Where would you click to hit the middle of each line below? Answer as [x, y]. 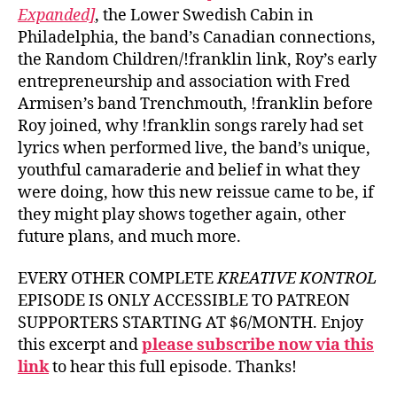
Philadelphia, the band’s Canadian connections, [197, 37]
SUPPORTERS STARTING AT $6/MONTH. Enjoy [191, 323]
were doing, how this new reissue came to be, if [196, 192]
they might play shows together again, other [182, 214]
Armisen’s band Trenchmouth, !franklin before [195, 104]
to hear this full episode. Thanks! [173, 367]
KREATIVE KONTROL [297, 279]
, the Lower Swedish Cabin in [204, 15]
